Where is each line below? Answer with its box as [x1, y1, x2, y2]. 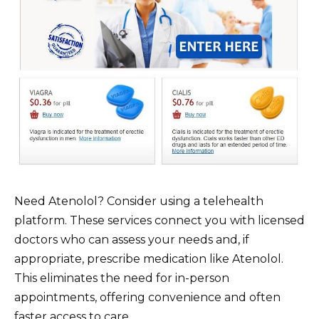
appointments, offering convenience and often [14, 290, 281, 304]
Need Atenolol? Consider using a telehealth [14, 194, 263, 208]
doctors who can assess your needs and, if [14, 232, 249, 246]
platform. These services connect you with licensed [14, 213, 305, 227]
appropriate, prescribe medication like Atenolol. [14, 251, 283, 266]
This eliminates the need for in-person [14, 271, 229, 285]
